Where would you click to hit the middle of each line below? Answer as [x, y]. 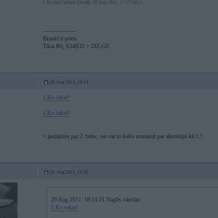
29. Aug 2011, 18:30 [69, 172]
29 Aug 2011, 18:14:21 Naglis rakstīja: [96, 200]
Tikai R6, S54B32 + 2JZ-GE [76, 46]
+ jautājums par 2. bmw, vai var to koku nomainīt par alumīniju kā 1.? [123, 136]
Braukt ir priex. [60, 38]
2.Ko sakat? [56, 113]
